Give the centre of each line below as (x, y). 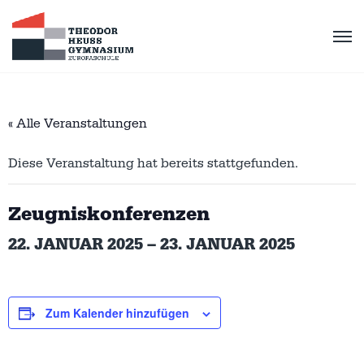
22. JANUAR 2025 (76, 244)
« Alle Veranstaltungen (78, 123)
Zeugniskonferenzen (109, 214)
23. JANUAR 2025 (227, 244)
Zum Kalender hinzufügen (117, 312)
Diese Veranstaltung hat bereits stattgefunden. (153, 163)
